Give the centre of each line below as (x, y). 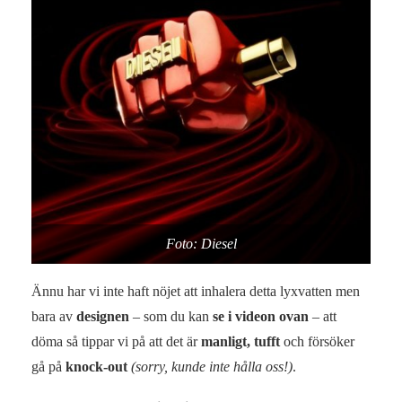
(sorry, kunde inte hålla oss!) (212, 367)
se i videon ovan (261, 316)
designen (103, 316)
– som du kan (171, 316)
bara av (54, 316)
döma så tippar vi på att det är (116, 341)
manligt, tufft (240, 341)
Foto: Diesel (201, 244)
